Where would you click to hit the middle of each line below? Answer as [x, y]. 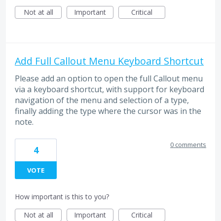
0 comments [188, 144]
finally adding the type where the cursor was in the [108, 111]
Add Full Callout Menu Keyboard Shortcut [109, 61]
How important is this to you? [62, 196]
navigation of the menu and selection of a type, [102, 100]
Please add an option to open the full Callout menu [109, 79]
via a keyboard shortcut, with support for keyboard [110, 90]
